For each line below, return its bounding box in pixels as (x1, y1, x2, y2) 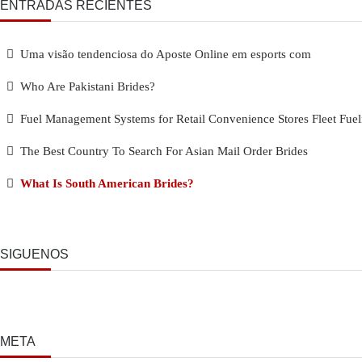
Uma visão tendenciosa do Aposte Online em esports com (20, 48, 311, 61)
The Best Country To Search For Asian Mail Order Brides (20, 145, 308, 158)
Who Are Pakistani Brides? (20, 80, 155, 93)
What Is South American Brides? (20, 177, 194, 190)
